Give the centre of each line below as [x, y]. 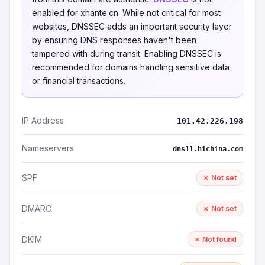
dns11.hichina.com [208, 149]
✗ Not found [215, 239]
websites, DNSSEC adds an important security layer [132, 26]
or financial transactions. [79, 81]
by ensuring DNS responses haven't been [114, 40]
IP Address [43, 120]
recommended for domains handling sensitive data [131, 67]
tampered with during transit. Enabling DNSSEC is [127, 54]
